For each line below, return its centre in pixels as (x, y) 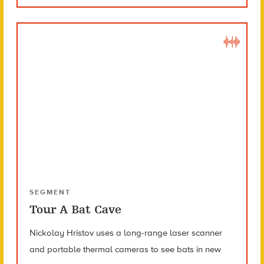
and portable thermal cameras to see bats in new (125, 250)
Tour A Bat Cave (75, 210)
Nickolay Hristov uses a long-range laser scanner (126, 233)
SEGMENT (50, 192)
